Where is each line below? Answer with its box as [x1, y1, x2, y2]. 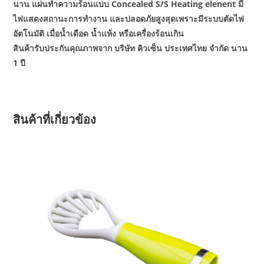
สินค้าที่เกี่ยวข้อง [13, 111, 97, 128]
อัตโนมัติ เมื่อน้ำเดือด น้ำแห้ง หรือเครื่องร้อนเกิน [13, 28, 184, 39]
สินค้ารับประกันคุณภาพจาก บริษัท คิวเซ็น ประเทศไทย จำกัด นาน [13, 42, 248, 54]
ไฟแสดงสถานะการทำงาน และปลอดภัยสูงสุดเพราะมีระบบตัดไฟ [13, 13, 245, 25]
